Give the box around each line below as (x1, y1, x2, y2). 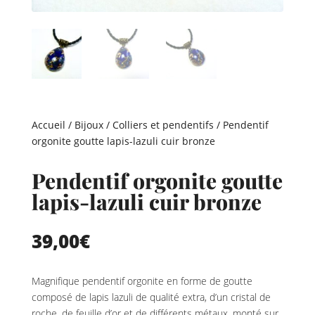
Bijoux (74, 118, 103, 132)
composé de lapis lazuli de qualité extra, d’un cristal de (31, 290, 271, 304)
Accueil (31, 118, 65, 132)
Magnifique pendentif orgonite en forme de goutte (31, 274, 252, 288)
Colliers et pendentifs (112, 118, 214, 132)
